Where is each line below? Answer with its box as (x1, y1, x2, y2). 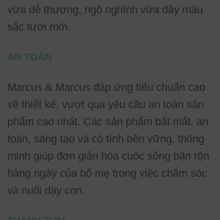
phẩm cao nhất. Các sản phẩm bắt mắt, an (7, 115, 208, 128)
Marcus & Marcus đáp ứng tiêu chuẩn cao (7, 81, 205, 93)
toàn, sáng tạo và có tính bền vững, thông (7, 132, 204, 145)
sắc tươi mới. (7, 20, 71, 33)
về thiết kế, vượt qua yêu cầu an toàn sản (7, 98, 204, 110)
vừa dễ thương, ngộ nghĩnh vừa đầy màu (7, 3, 203, 16)
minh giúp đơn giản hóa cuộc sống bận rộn (7, 149, 209, 162)
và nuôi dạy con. (7, 184, 85, 196)
